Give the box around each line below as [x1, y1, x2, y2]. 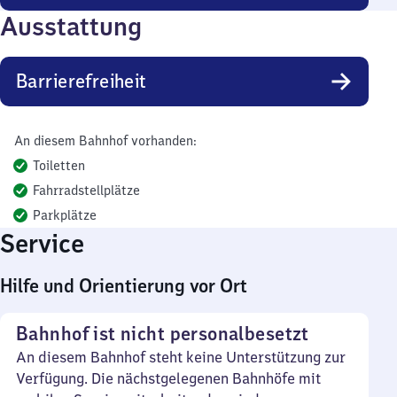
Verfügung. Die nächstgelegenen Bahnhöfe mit [16, 370, 321, 387]
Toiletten [33, 158, 85, 174]
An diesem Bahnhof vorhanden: [14, 133, 196, 149]
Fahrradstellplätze [33, 183, 140, 198]
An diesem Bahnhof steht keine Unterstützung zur [16, 348, 346, 366]
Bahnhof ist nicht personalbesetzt [16, 322, 309, 346]
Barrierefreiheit [16, 69, 147, 93]
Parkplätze [33, 207, 97, 223]
